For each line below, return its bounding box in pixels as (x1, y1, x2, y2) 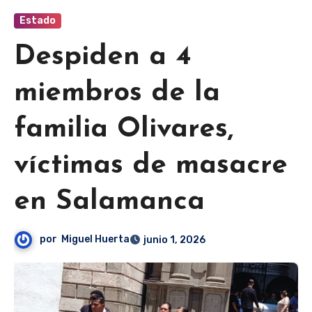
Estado (19, 15, 56, 27)
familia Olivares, (14, 116, 233, 144)
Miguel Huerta (61, 233, 130, 246)
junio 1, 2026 (143, 234, 206, 247)
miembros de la (14, 79, 220, 108)
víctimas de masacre (14, 152, 288, 180)
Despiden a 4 (14, 43, 192, 72)
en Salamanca (14, 188, 205, 217)
